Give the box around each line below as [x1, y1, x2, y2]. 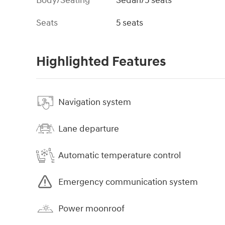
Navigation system [58, 96, 131, 108]
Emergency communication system [58, 176, 198, 188]
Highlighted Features [36, 53, 166, 71]
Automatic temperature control [58, 149, 181, 161]
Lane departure [58, 123, 119, 135]
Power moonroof [58, 202, 125, 214]
